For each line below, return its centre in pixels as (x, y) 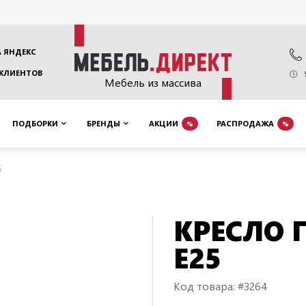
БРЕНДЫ (103, 123)
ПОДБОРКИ (35, 123)
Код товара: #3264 (221, 286)
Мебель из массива (153, 82)
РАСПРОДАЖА (245, 123)
